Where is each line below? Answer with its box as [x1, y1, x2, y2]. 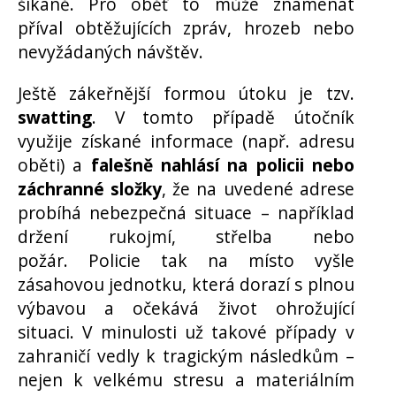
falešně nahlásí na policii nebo [90, 152, 354, 177]
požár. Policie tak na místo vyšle [18, 247, 354, 272]
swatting [18, 104, 92, 129]
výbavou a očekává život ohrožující [18, 295, 354, 320]
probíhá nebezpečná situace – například [18, 200, 354, 225]
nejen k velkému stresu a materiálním [18, 367, 354, 392]
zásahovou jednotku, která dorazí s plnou [18, 271, 354, 296]
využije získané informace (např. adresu [18, 128, 354, 153]
